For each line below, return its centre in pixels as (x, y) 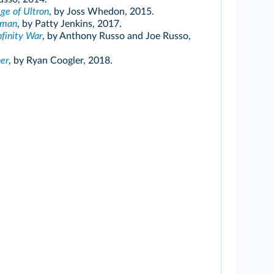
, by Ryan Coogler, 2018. (60, 61)
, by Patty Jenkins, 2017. (69, 24)
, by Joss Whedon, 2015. (101, 12)
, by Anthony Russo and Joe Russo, (116, 36)
